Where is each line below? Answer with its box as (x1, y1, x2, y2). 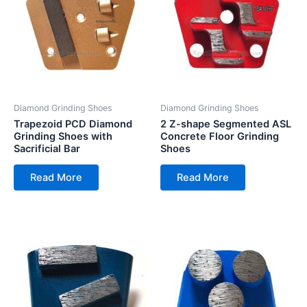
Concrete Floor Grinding (160, 130, 279, 143)
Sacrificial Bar (14, 142, 80, 155)
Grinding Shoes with (14, 130, 112, 143)
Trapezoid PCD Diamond (14, 117, 132, 130)
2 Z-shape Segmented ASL (160, 117, 291, 130)
